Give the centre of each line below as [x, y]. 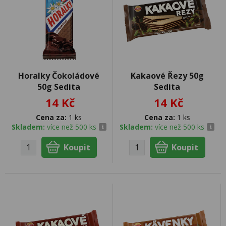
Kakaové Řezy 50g [167, 76]
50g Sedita [59, 87]
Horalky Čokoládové [59, 76]
